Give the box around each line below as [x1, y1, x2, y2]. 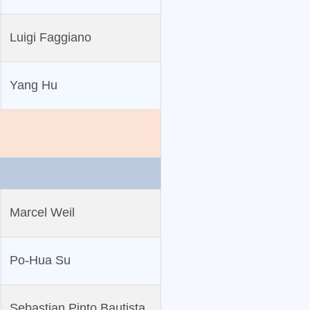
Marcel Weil [9, 206, 75, 220]
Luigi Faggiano [9, 30, 91, 45]
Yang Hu [9, 78, 57, 93]
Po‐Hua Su [9, 253, 71, 268]
